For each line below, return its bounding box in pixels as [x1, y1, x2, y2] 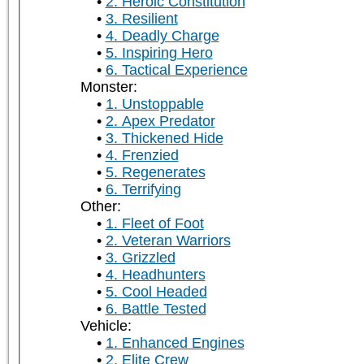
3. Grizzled [105, 249, 175, 266]
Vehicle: [80, 318, 132, 335]
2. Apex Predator [105, 113, 215, 130]
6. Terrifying [105, 181, 181, 198]
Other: [80, 198, 121, 215]
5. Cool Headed [105, 284, 207, 301]
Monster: [80, 79, 137, 96]
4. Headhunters [105, 266, 206, 284]
